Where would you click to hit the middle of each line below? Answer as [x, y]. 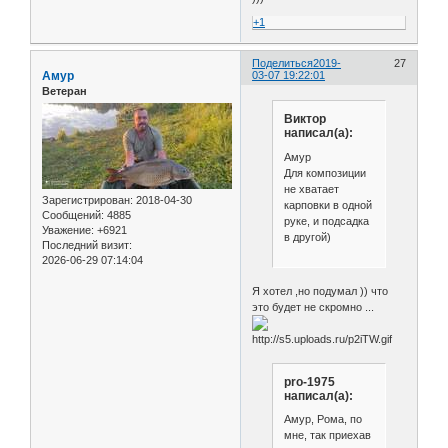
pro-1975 [309, 381]
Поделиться [283, 62]
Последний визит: [87, 244]
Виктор [304, 119]
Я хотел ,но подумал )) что [320, 291]
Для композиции [324, 172]
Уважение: [68, 229]
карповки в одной [327, 204]
